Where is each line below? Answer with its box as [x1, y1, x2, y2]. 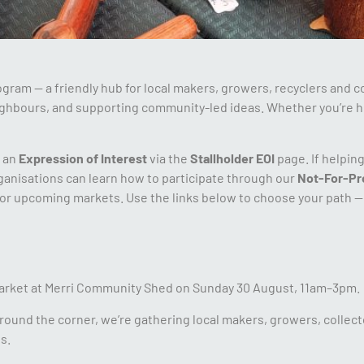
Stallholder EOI [190, 149, 275, 166]
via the [147, 149, 190, 166]
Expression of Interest [19, 149, 147, 166]
